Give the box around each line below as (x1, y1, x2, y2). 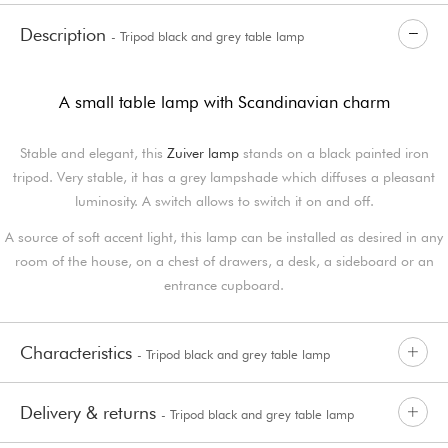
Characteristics (20, 341, 137, 363)
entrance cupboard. (164, 276, 284, 293)
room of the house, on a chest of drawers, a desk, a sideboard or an (14, 252, 434, 269)
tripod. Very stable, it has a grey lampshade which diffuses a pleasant (13, 168, 435, 185)
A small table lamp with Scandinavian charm (58, 91, 390, 112)
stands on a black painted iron (238, 144, 429, 161)
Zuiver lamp (166, 144, 239, 161)
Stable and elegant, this (19, 144, 167, 161)
